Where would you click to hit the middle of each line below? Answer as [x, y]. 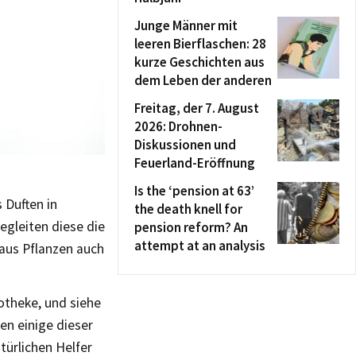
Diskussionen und [185, 145]
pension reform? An [191, 227]
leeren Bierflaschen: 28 [200, 44]
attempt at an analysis [200, 246]
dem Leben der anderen [203, 80]
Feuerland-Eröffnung [195, 163]
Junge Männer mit [186, 25]
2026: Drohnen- [178, 126]
